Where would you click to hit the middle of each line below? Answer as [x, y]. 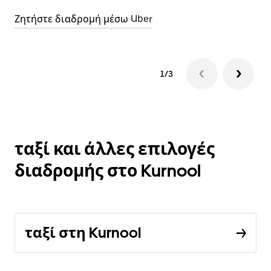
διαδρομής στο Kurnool [108, 171]
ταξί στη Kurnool [83, 233]
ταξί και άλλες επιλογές [115, 149]
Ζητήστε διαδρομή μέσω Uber [83, 19]
